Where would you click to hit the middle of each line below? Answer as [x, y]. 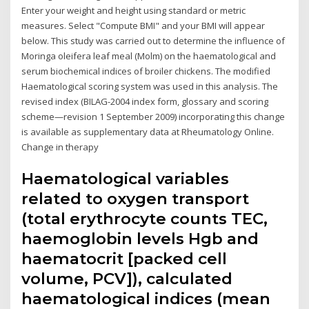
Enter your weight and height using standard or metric [134, 11]
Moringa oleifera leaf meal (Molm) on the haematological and [149, 56]
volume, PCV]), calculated [127, 278]
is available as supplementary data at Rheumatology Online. [148, 132]
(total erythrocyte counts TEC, [145, 218]
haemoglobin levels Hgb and [140, 238]
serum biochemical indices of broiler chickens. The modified [146, 71]
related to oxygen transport [136, 198]
